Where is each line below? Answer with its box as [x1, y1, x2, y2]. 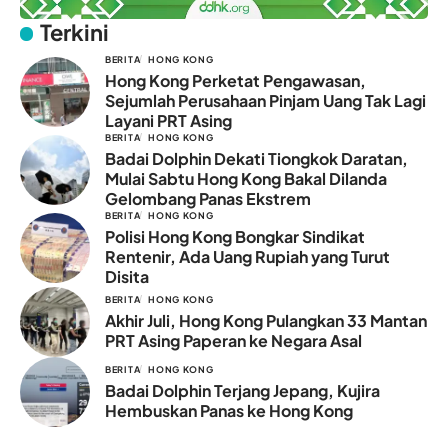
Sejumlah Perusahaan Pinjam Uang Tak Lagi [105, 89, 426, 111]
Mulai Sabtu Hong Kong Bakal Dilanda [105, 167, 387, 189]
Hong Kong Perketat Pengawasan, [105, 69, 366, 91]
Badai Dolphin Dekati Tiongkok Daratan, [105, 147, 408, 169]
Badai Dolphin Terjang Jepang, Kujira [105, 379, 380, 401]
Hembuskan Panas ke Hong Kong [105, 399, 353, 421]
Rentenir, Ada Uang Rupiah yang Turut [105, 245, 390, 267]
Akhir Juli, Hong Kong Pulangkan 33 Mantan [105, 309, 427, 331]
